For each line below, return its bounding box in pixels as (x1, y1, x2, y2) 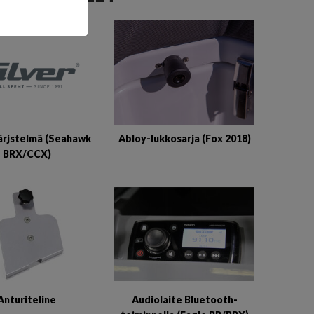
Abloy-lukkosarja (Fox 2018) (118, 132, 251, 144)
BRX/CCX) (2, 147, 51, 160)
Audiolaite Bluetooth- (131, 293, 238, 306)
